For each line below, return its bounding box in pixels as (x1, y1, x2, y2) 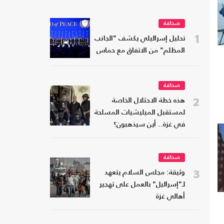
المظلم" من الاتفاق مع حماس (96, 47, 185, 54)
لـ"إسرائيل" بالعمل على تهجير (99, 181, 185, 188)
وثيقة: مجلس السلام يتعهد (104, 169, 185, 176)
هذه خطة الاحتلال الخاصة (112, 97, 185, 104)
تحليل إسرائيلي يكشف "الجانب (94, 35, 185, 42)
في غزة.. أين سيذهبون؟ (113, 121, 185, 128)
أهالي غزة (156, 193, 185, 200)
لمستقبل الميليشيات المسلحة (94, 109, 185, 116)
